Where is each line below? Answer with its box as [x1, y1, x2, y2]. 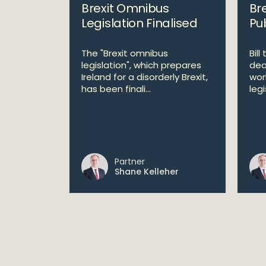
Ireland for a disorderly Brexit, [81, 71, 208, 83]
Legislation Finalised [81, 15, 198, 31]
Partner [115, 156, 145, 167]
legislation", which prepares [81, 59, 201, 71]
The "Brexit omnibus [81, 47, 168, 59]
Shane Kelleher [115, 166, 179, 178]
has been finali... [81, 83, 151, 95]
